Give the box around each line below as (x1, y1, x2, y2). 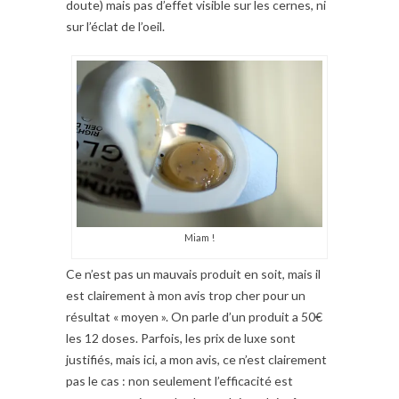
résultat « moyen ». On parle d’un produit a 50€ (66, 309, 322, 325)
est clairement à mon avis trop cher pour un (66, 288, 305, 304)
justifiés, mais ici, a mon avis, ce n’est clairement (66, 352, 327, 368)
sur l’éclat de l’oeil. (66, 19, 165, 35)
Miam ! (184, 232, 215, 244)
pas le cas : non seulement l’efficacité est (66, 373, 293, 389)
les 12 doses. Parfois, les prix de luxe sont (66, 330, 296, 346)
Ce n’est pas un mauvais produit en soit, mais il (66, 266, 321, 282)
